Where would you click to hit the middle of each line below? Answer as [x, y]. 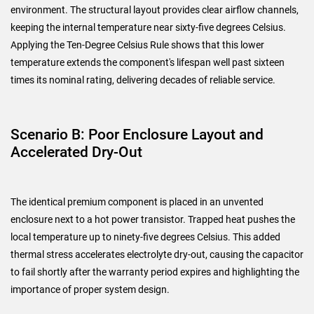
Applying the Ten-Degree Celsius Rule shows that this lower [137, 45]
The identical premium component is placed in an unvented [137, 202]
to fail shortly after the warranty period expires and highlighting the [155, 272]
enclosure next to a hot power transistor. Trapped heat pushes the [153, 219]
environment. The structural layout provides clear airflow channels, [155, 9]
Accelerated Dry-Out [76, 152]
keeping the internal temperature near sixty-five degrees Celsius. [148, 27]
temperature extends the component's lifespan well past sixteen [148, 62]
